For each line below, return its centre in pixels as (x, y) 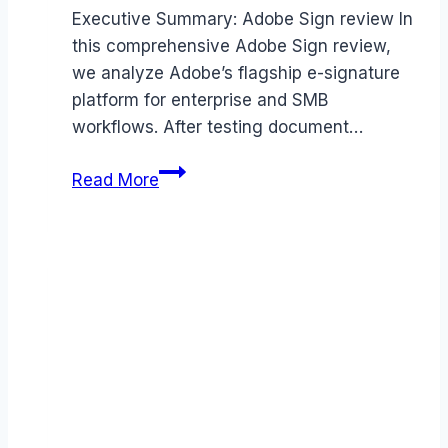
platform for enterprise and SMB (200, 100)
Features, (195, 278)
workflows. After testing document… (217, 127)
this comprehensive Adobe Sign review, (231, 46)
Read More (115, 180)
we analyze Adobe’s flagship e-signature (236, 73)
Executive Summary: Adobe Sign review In (242, 19)
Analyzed (195, 386)
